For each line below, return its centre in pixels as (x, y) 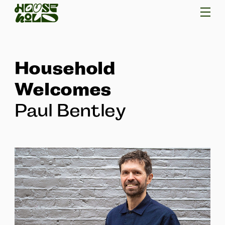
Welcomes (63, 89)
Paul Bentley (70, 111)
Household (65, 68)
